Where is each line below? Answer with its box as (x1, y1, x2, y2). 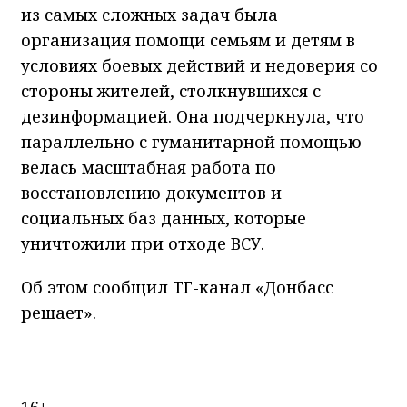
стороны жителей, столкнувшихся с (21, 80, 321, 103)
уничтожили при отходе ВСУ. (21, 233, 264, 255)
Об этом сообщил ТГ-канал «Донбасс (21, 276, 333, 299)
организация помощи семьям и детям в (21, 29, 355, 52)
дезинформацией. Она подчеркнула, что (21, 105, 364, 128)
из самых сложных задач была (21, 4, 278, 26)
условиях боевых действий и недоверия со (21, 55, 378, 77)
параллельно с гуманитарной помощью (21, 131, 362, 154)
